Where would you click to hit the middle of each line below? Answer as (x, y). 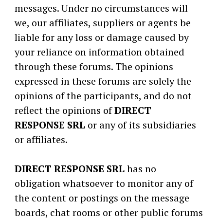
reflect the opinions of (64, 110)
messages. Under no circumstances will (101, 8)
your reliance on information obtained (100, 52)
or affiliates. (41, 139)
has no (140, 169)
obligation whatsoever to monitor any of (104, 183)
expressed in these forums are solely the (103, 81)
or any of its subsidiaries (141, 125)
